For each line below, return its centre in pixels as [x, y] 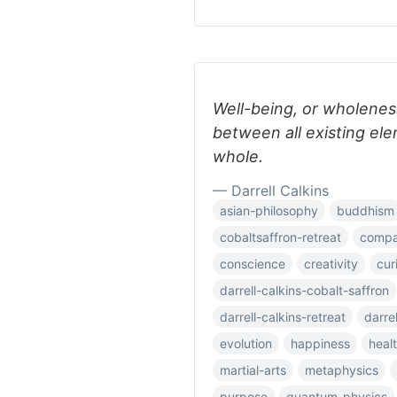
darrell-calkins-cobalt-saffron [304, 290]
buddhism [366, 210]
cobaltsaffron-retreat [280, 237]
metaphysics [342, 370]
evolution [246, 343]
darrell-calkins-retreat [283, 317]
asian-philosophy [269, 210]
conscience [253, 264]
